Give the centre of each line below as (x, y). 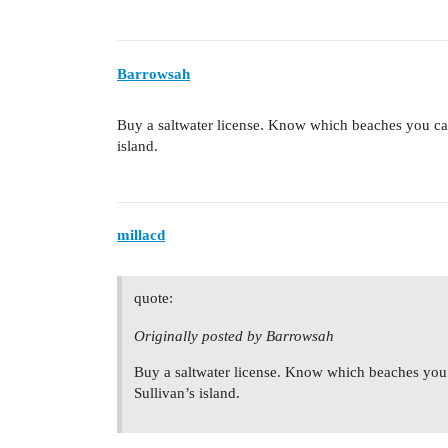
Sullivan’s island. (187, 393)
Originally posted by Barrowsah (234, 336)
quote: (153, 298)
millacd (141, 235)
